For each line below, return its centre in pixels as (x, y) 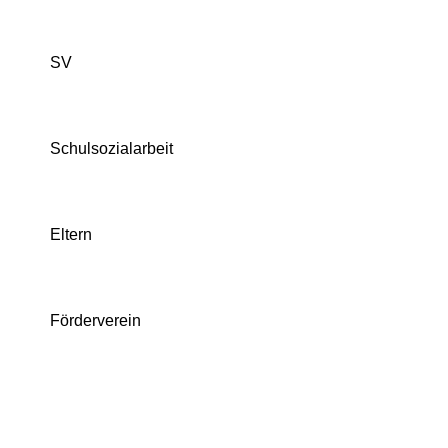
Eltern (71, 234)
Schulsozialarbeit (111, 148)
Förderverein (95, 320)
